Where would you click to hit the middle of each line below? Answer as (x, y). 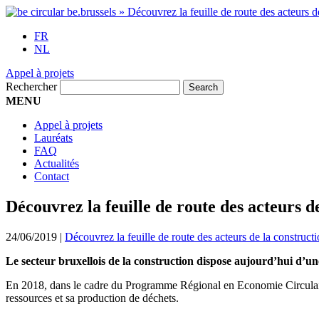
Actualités (57, 163)
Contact (52, 176)
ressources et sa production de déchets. (94, 298)
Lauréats (53, 138)
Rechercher (31, 87)
